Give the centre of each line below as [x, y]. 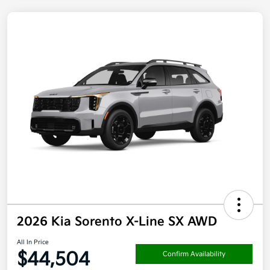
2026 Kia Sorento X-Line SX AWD [117, 222]
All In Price [33, 243]
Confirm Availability [194, 254]
